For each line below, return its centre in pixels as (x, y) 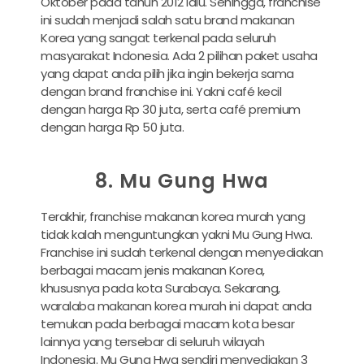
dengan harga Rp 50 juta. (112, 127)
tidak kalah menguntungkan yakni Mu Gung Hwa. (176, 235)
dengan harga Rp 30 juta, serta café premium (171, 109)
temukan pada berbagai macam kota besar (167, 324)
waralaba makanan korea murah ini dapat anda (176, 306)
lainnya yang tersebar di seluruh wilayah (152, 342)
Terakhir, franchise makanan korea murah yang (173, 217)
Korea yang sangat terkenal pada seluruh (158, 37)
